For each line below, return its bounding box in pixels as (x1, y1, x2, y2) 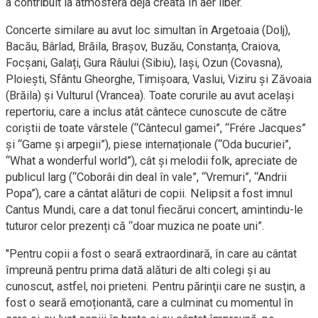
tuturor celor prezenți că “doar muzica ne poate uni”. (6, 219, 265, 233)
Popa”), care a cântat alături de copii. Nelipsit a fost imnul (6, 186, 292, 200)
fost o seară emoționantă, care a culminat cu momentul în (6, 295, 293, 309)
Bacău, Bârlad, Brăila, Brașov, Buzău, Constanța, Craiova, (6, 39, 280, 53)
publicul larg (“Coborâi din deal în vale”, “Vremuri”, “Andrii (6, 170, 287, 184)
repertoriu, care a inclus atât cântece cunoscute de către (6, 104, 287, 119)
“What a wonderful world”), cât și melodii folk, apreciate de (6, 153, 297, 168)
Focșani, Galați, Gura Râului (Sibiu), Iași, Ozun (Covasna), (6, 55, 283, 70)
